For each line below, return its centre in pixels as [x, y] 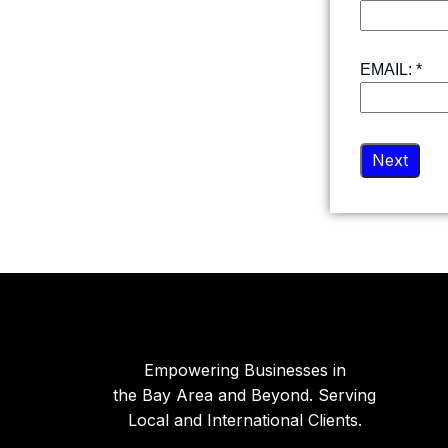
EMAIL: [388, 69]
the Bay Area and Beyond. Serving [244, 395]
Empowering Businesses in [244, 370]
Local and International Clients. [244, 420]
